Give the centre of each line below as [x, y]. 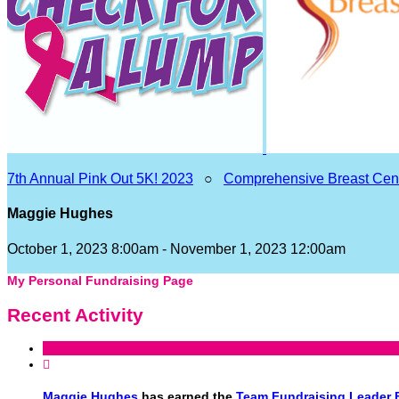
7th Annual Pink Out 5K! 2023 [100, 179]
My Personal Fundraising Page [100, 281]
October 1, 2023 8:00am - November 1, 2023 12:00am [176, 248]
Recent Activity [75, 314]
